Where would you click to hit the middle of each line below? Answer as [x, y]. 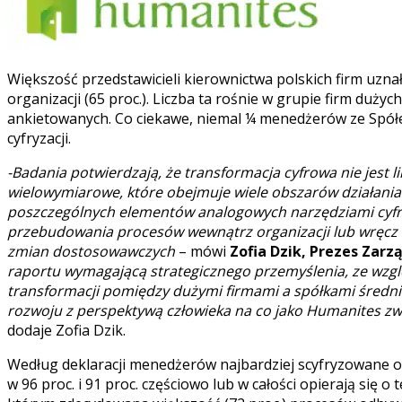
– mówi [202, 251]
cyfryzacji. [39, 138]
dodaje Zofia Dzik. [66, 330]
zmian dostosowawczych [91, 251]
